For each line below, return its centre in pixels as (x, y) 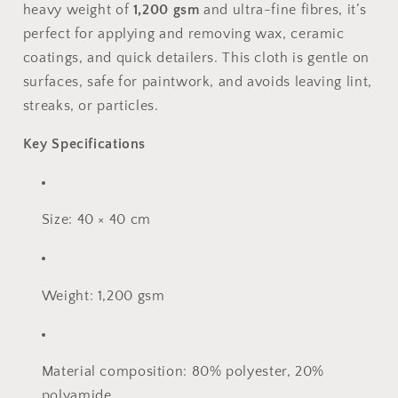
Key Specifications (84, 144)
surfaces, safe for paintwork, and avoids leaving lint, (197, 83)
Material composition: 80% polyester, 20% (183, 372)
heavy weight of (78, 11)
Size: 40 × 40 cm (96, 220)
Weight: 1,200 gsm (105, 296)
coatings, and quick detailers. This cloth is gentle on (196, 59)
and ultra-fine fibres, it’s (283, 11)
